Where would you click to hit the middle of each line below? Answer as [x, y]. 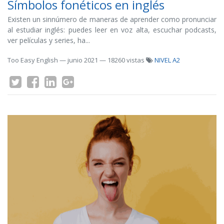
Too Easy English [33, 60]
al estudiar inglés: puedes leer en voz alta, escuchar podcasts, [112, 30]
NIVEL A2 [167, 60]
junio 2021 [83, 60]
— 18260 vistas [123, 60]
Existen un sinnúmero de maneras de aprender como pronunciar [112, 19]
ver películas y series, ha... [49, 40]
